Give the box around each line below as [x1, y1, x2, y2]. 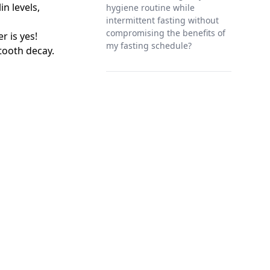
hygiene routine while [106, 2, 195, 13]
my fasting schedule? [106, 40, 192, 51]
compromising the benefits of [106, 27, 225, 39]
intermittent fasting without [106, 14, 219, 26]
